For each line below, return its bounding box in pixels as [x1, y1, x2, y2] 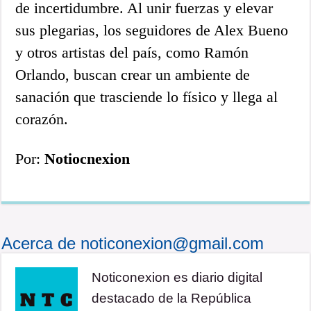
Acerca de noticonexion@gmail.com [1, 234, 264, 253]
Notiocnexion [40, 150, 131, 168]
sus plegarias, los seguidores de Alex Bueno [15, 22, 289, 40]
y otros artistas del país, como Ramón [15, 44, 249, 62]
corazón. [15, 110, 69, 128]
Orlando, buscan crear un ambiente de [15, 66, 251, 84]
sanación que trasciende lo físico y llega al [15, 88, 278, 106]
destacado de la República [92, 291, 252, 306]
